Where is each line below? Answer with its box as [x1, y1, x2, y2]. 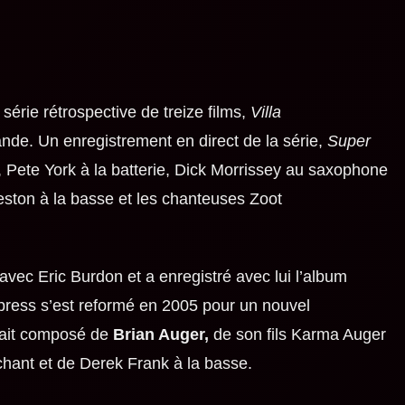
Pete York [5, 160, 76, 179]
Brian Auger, [112, 325, 209, 344]
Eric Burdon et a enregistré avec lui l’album [37, 267, 347, 286]
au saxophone [280, 160, 388, 179]
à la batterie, [75, 160, 174, 179]
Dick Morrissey [174, 160, 281, 179]
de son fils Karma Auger [208, 325, 386, 344]
